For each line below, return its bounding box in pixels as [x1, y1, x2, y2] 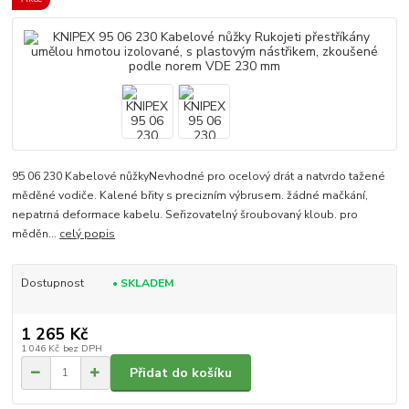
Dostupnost [20, 275, 84, 290]
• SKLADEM [111, 275, 174, 290]
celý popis [59, 225, 116, 241]
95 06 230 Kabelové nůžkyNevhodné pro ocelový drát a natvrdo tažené [12, 168, 386, 184]
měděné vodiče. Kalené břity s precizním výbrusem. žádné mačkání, [12, 187, 369, 203]
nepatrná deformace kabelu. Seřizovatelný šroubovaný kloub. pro [12, 206, 359, 222]
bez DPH [62, 341, 102, 356]
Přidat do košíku [130, 363, 232, 382]
